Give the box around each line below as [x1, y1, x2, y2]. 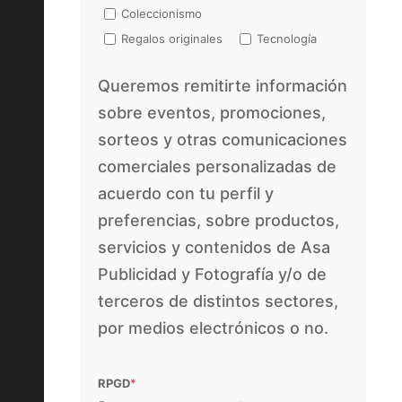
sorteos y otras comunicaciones [98, 130, 348, 150]
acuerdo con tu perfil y [98, 184, 275, 204]
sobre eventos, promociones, [98, 103, 327, 123]
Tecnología [257, 31, 318, 47]
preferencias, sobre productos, [98, 211, 340, 231]
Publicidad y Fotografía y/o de [98, 265, 328, 284]
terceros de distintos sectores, [98, 292, 339, 311]
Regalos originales [121, 31, 223, 47]
